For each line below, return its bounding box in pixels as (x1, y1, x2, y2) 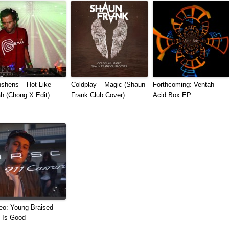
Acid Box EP (153, 91, 192, 99)
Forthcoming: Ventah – (153, 81, 220, 89)
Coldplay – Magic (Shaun (71, 81, 146, 89)
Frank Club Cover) (71, 91, 125, 99)
